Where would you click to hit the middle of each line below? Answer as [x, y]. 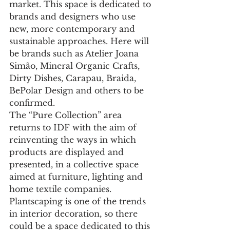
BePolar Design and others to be [78, 91]
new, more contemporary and [73, 29]
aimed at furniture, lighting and [77, 177]
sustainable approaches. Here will [80, 41]
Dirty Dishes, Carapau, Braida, [74, 78]
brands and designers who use [74, 17]
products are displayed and [68, 152]
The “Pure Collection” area [67, 115]
